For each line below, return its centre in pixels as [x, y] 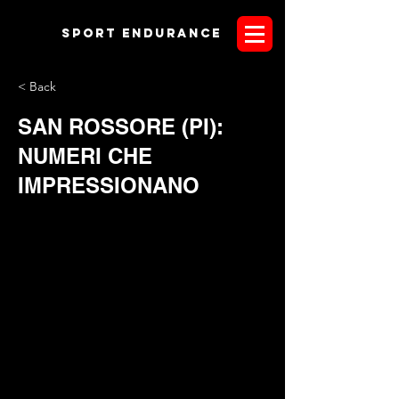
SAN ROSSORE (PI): [121, 126]
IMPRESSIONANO [109, 185]
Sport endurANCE [141, 33]
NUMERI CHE [85, 156]
